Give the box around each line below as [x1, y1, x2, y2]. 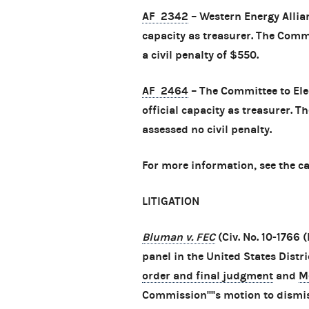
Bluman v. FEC [142, 230, 215, 244]
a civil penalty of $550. [142, 48, 259, 62]
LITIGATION [142, 195, 199, 208]
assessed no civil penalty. [142, 123, 272, 137]
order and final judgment [142, 269, 273, 283]
